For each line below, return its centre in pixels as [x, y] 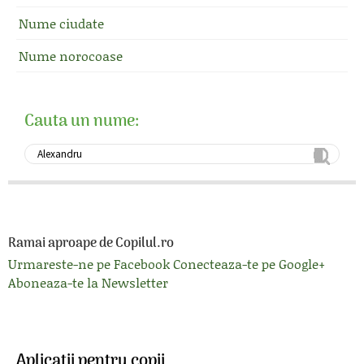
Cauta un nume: [82, 122]
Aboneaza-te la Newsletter [88, 282]
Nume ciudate [61, 23]
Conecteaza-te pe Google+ [249, 264]
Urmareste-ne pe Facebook [89, 264]
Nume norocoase [71, 56]
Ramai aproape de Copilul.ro [91, 244]
